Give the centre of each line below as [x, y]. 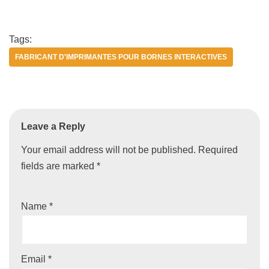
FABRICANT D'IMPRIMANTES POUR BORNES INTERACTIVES [121, 57]
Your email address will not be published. [108, 150]
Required [218, 150]
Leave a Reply [53, 127]
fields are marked [59, 166]
